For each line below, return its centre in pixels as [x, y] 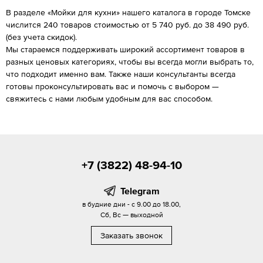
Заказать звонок [131, 235]
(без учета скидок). [41, 37]
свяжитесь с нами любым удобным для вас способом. [109, 98]
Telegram [140, 190]
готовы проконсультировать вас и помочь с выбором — [112, 86]
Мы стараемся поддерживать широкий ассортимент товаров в [125, 49]
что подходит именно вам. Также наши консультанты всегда [121, 74]
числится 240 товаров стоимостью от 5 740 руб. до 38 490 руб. [127, 24]
